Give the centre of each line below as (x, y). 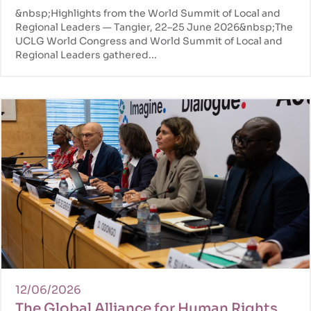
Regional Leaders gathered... (86, 54)
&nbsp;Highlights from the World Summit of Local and (148, 13)
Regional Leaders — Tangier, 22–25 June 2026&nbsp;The (154, 27)
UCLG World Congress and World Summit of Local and (149, 41)
